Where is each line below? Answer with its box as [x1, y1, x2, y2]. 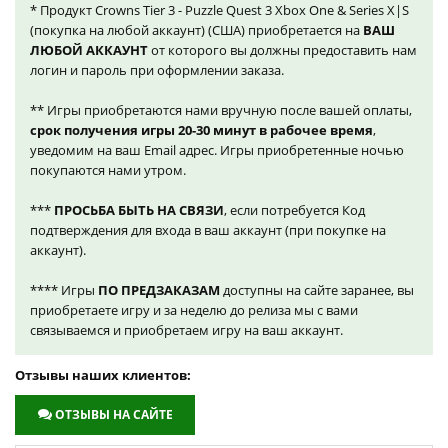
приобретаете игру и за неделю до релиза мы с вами [30, 301, 358, 320]
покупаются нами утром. [30, 161, 186, 180]
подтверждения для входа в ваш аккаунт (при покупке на [30, 221, 386, 240]
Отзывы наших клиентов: [15, 366, 191, 385]
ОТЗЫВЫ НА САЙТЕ [55, 406, 173, 424]
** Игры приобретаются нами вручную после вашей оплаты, [30, 101, 412, 120]
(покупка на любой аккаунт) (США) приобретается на [30, 21, 363, 40]
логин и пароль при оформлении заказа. [30, 61, 284, 80]
